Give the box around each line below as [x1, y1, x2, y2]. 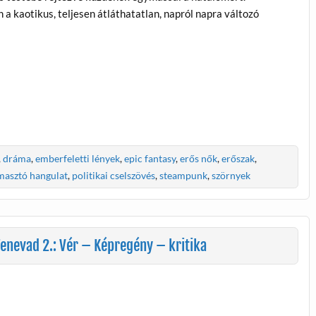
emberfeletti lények [35, 152, 120, 165]
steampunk [159, 169, 208, 181]
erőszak [221, 152, 255, 165]
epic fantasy [123, 152, 176, 165]
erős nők [179, 152, 217, 165]
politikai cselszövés [72, 169, 156, 181]
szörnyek [212, 169, 251, 181]
